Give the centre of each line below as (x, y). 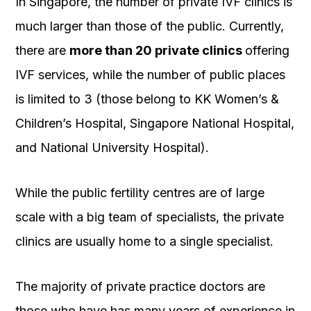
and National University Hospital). (112, 148)
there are (42, 51)
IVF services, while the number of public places (150, 75)
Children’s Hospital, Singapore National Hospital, (155, 124)
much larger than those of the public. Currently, (150, 26)
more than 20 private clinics (157, 51)
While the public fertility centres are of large (140, 193)
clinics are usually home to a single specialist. (144, 242)
